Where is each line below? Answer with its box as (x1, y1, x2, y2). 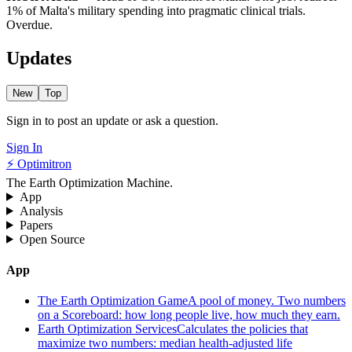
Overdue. (6, 18, 53, 32)
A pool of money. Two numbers (188, 294, 346, 308)
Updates (6, 47, 71, 68)
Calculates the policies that (177, 322, 308, 336)
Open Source (19, 232, 85, 246)
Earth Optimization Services (38, 322, 177, 336)
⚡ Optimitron (6, 156, 71, 170)
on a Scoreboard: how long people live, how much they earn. (38, 308, 340, 322)
